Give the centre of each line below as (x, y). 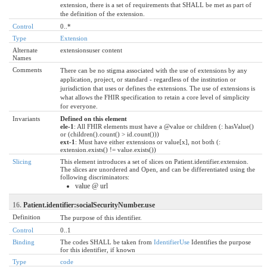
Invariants (26, 118)
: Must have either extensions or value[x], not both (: (148, 142)
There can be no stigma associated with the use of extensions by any (154, 70)
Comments (27, 69)
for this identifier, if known (98, 249)
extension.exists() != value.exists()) (108, 149)
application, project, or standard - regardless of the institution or (148, 79)
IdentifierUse (172, 242)
